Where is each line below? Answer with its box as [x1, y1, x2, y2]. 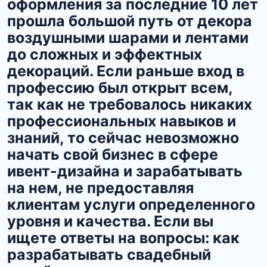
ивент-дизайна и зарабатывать [7, 162, 243, 181]
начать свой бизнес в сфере [7, 145, 218, 164]
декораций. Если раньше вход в [7, 62, 244, 80]
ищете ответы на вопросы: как [7, 229, 240, 247]
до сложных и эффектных [7, 45, 202, 64]
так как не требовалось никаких [7, 95, 252, 114]
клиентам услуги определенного [7, 195, 255, 214]
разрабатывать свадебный [7, 246, 211, 264]
